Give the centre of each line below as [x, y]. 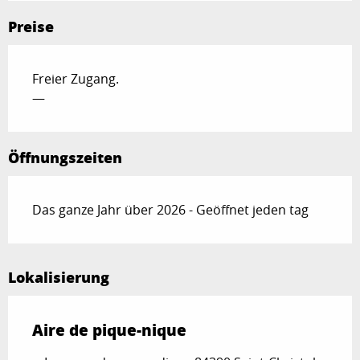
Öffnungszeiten [65, 157]
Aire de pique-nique [109, 329]
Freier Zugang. [76, 78]
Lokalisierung [59, 277]
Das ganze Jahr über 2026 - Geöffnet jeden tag [170, 209]
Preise [31, 26]
